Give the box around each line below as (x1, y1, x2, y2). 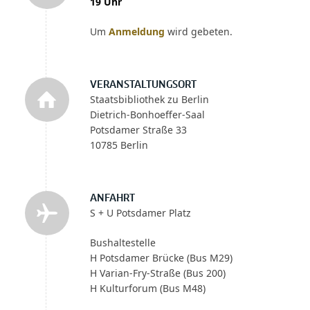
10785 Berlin (89, 138, 148, 152)
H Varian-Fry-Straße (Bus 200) (89, 266, 226, 280)
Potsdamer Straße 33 (89, 122, 187, 136)
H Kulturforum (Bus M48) (89, 281, 206, 295)
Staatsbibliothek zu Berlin (89, 92, 209, 106)
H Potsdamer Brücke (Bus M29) (89, 250, 232, 264)
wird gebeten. (164, 24, 232, 38)
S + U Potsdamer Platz (89, 206, 191, 219)
